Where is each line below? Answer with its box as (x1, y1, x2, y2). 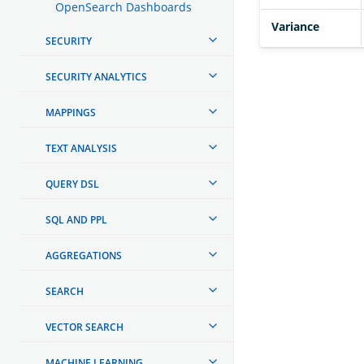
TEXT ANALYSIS (45, 141, 117, 155)
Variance (271, 19, 319, 35)
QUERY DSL (45, 176, 99, 191)
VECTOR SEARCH (45, 319, 123, 334)
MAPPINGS (45, 105, 96, 119)
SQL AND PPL (45, 212, 107, 227)
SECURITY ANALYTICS (45, 69, 147, 84)
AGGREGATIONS (45, 248, 122, 262)
